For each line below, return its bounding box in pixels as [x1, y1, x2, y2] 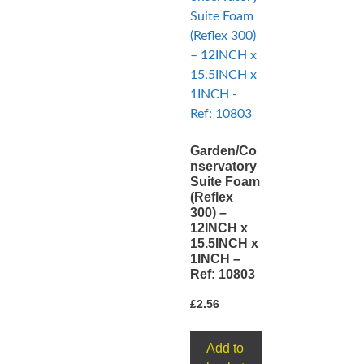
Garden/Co [190, 143, 257, 158]
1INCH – [190, 251, 240, 266]
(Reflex [190, 189, 233, 204]
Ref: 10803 [190, 266, 255, 281]
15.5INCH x [190, 236, 258, 250]
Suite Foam [190, 174, 260, 188]
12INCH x [190, 220, 248, 235]
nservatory [190, 158, 257, 173]
